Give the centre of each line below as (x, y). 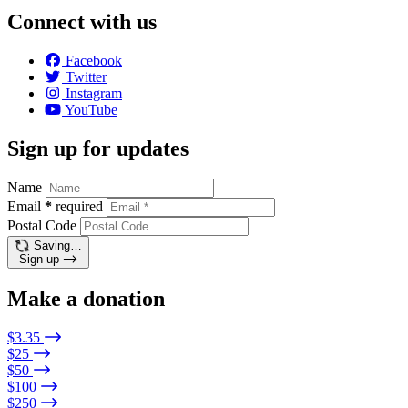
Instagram (94, 93)
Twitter (86, 76)
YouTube (91, 109)
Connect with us (82, 21)
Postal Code (42, 226)
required (79, 207)
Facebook (94, 60)
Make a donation (86, 299)
